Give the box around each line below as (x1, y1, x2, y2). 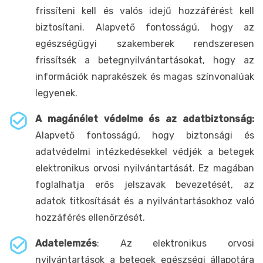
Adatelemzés (35, 237, 97, 249)
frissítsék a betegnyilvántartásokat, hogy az (35, 54, 254, 66)
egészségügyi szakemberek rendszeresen (35, 38, 254, 49)
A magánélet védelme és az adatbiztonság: (35, 113, 254, 124)
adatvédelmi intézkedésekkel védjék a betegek (35, 146, 254, 157)
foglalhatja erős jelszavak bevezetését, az (35, 178, 254, 190)
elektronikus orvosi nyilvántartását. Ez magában (35, 162, 254, 174)
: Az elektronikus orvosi (97, 237, 254, 249)
